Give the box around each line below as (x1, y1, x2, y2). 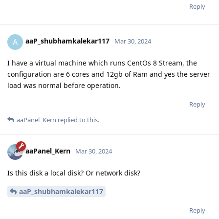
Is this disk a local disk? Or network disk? (7, 168, 140, 177)
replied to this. (56, 115, 99, 124)
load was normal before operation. (7, 80, 121, 90)
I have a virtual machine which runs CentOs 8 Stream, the (7, 58, 197, 67)
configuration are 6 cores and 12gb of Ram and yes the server (7, 69, 210, 79)
